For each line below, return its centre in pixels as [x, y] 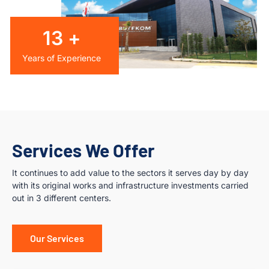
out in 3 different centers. [62, 198]
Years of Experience [62, 58]
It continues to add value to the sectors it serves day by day [130, 172]
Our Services [57, 238]
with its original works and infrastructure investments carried [130, 185]
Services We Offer [83, 150]
